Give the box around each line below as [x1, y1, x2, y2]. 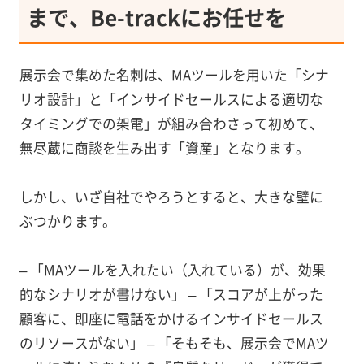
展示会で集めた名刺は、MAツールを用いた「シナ [19, 65, 329, 85]
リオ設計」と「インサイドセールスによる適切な [19, 89, 323, 110]
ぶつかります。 [19, 211, 116, 232]
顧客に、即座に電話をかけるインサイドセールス [19, 309, 323, 329]
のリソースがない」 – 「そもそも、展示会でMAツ [19, 333, 329, 353]
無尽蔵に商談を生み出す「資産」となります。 [19, 138, 310, 158]
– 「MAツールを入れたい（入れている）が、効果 [19, 260, 326, 280]
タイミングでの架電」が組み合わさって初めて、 [19, 114, 323, 134]
